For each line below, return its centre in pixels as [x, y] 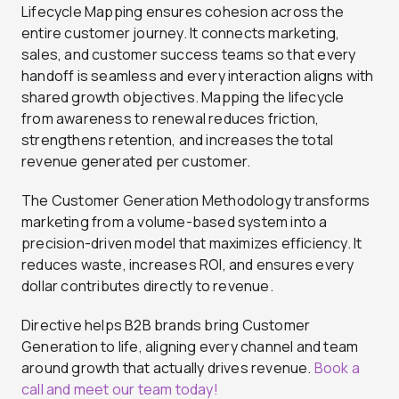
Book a [337, 368]
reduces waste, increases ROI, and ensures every [188, 265]
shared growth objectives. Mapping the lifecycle [183, 98]
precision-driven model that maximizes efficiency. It [192, 244]
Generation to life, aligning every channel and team [190, 347]
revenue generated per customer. [136, 162]
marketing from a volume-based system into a [175, 222]
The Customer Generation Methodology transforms [196, 201]
